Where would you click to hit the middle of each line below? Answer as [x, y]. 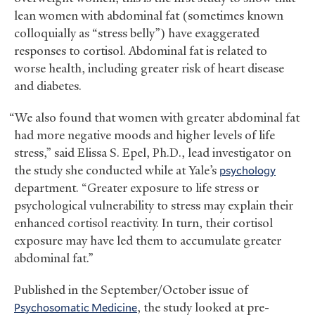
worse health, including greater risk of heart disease [149, 69]
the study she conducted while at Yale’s [117, 171]
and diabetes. [48, 86]
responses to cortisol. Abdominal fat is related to [141, 51]
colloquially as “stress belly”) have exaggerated [137, 33]
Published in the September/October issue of [131, 290]
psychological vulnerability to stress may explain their [154, 206]
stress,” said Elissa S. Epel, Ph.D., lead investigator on [153, 153]
